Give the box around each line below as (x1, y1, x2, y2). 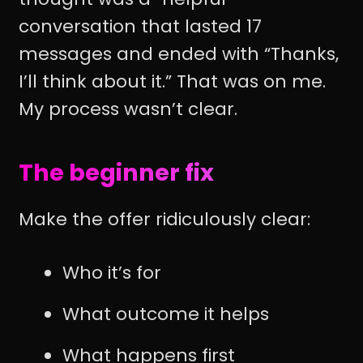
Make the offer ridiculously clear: (19, 206, 310, 232)
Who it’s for (62, 260, 161, 286)
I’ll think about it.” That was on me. (19, 69, 326, 95)
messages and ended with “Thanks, (19, 41, 339, 67)
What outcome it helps (62, 301, 269, 327)
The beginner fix (19, 156, 214, 190)
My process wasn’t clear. (19, 96, 237, 122)
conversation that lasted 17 (19, 14, 262, 40)
